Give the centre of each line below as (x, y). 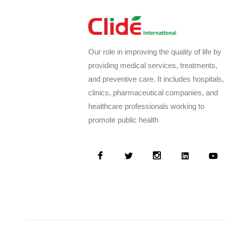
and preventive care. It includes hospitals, (156, 79)
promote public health (123, 120)
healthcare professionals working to (146, 106)
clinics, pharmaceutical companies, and (153, 92)
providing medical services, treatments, (153, 65)
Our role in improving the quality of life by (155, 51)
